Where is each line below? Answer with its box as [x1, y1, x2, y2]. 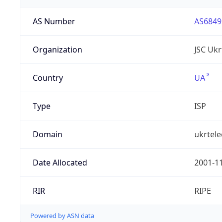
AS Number [32, 16, 75, 27]
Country [32, 72, 63, 84]
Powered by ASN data [30, 211, 94, 221]
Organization [32, 44, 82, 55]
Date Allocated [32, 157, 87, 168]
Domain [32, 129, 62, 140]
